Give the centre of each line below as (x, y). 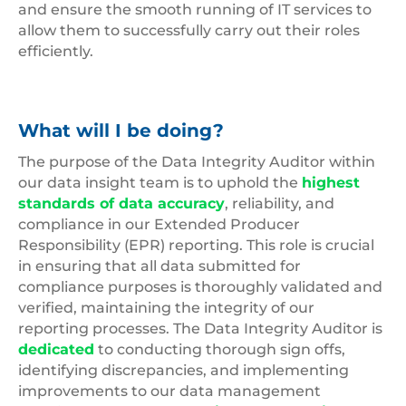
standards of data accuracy (121, 204)
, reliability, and (280, 204)
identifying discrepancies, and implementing (184, 371)
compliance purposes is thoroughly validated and (200, 287)
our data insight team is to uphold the (160, 183)
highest (331, 183)
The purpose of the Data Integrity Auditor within (197, 162)
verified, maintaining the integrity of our (166, 308)
